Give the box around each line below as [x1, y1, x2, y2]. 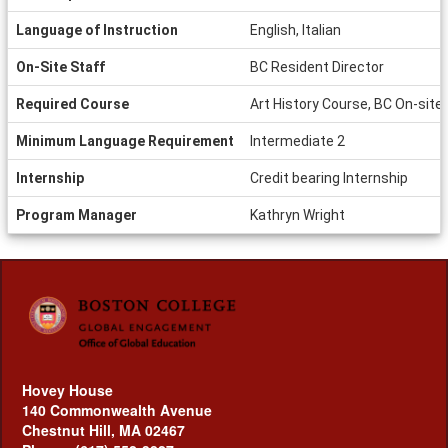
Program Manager [16, 207, 137, 223]
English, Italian [250, 22, 341, 38]
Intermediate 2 [250, 133, 345, 149]
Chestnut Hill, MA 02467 [22, 419, 185, 440]
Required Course [16, 96, 129, 112]
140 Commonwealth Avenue [22, 399, 212, 420]
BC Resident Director [250, 59, 384, 75]
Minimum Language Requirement [16, 133, 234, 149]
